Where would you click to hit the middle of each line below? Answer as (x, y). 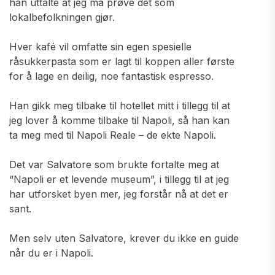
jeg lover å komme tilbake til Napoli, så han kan (119, 120)
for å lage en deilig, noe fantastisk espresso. (111, 76)
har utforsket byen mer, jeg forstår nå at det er (119, 194)
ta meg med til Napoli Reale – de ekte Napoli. (113, 135)
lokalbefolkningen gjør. (62, 17)
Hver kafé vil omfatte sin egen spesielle (100, 47)
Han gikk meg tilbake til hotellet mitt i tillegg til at (120, 106)
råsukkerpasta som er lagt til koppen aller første (122, 61)
